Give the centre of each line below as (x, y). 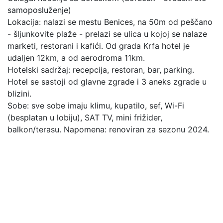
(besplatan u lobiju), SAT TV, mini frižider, (85, 117)
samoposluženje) (39, 10)
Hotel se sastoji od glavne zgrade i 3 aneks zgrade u (107, 82)
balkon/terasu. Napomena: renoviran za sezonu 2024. (108, 129)
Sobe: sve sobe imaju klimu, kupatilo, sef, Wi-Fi (96, 106)
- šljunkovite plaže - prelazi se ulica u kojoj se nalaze (107, 34)
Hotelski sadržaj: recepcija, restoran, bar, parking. (101, 70)
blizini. (19, 94)
